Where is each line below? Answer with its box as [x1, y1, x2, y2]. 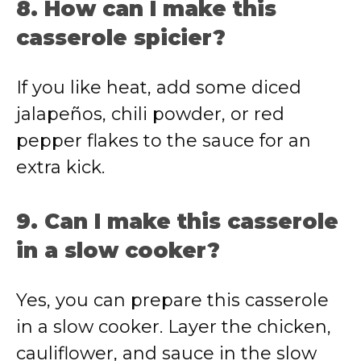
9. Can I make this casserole [16, 209, 338, 234]
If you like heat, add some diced [16, 77, 301, 98]
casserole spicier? [16, 25, 226, 51]
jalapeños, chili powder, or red [16, 103, 284, 125]
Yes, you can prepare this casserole [16, 289, 329, 311]
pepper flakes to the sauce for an [16, 130, 311, 151]
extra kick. [16, 156, 105, 178]
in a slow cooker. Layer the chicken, [16, 316, 331, 338]
